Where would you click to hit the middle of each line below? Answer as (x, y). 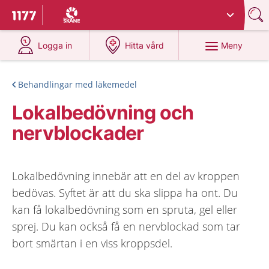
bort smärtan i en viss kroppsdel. (92, 243)
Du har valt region (88, 11)
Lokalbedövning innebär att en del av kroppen (126, 176)
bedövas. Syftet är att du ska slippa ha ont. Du (125, 193)
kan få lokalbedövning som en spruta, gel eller (125, 210)
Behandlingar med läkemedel (77, 84)
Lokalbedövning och (103, 113)
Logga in (55, 45)
